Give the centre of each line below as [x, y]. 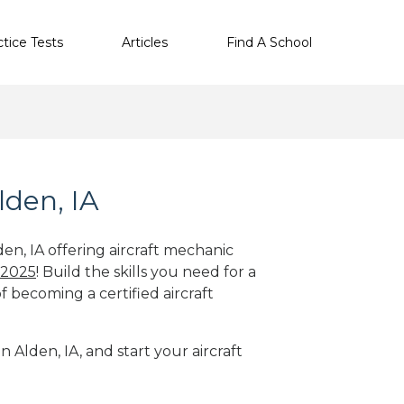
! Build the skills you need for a [146, 271]
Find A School [269, 42]
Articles [145, 42]
